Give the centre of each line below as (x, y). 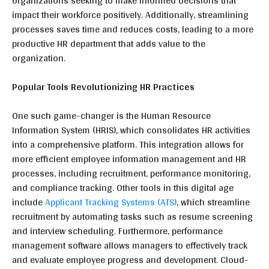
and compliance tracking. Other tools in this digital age (123, 188)
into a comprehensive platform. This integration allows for (128, 144)
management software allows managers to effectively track (130, 245)
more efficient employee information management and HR (129, 159)
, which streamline (213, 202)
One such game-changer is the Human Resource (111, 116)
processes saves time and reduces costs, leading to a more (133, 29)
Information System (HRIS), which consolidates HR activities (131, 130)
